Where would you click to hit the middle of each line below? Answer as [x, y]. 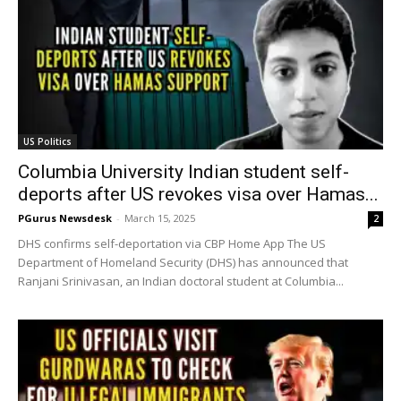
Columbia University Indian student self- [183, 172]
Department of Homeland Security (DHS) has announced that [183, 263]
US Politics [47, 142]
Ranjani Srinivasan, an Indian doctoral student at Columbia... [181, 282]
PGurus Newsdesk [65, 218]
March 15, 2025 [160, 218]
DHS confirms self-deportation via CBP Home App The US [172, 244]
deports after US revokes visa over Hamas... [198, 195]
